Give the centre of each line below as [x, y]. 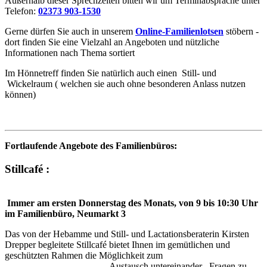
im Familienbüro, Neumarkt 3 [65, 213]
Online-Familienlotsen [179, 32]
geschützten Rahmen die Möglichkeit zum [133, 255]
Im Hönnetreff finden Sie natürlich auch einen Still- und [111, 73]
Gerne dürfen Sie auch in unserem [70, 32]
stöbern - [241, 32]
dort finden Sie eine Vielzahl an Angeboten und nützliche [112, 42]
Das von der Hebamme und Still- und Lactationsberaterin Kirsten [127, 234]
